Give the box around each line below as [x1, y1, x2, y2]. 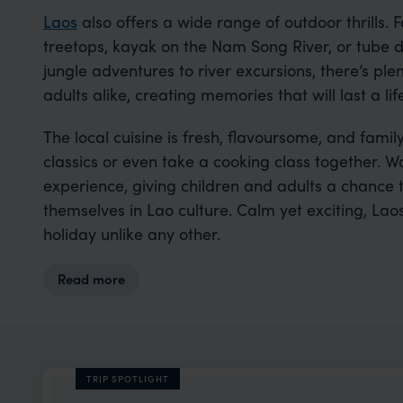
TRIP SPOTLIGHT [86, 372, 169, 385]
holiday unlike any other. [42, 222, 220, 245]
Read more [58, 269, 125, 289]
